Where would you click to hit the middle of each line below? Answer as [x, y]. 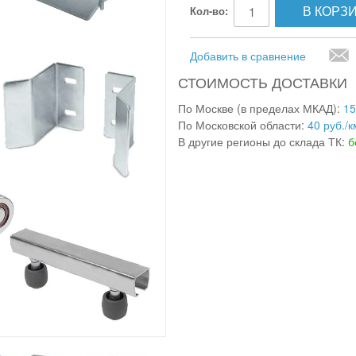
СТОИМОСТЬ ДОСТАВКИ [263, 82]
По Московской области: [243, 125]
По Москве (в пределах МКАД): [261, 108]
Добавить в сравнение [248, 56]
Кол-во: [209, 11]
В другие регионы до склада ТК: [263, 141]
